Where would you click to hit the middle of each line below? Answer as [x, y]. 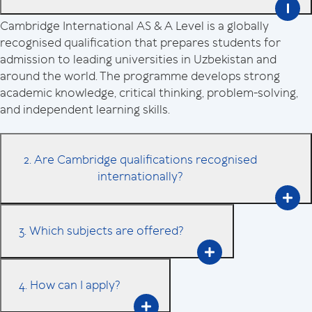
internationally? [140, 176]
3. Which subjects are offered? [101, 231]
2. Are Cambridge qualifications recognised [140, 159]
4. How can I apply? [75, 285]
